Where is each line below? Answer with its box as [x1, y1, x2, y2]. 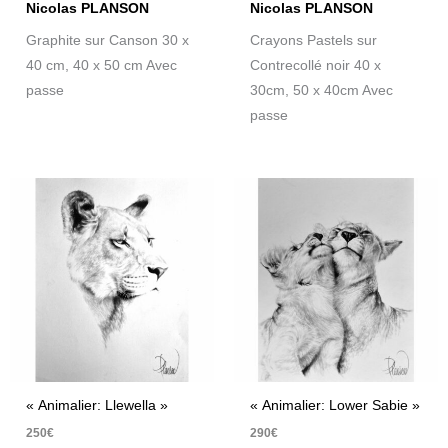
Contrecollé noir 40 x [250, 57, 382, 73]
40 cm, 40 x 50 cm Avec [26, 57, 178, 73]
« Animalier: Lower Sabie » [250, 398, 421, 414]
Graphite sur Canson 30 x [26, 32, 190, 48]
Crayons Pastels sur [250, 32, 378, 48]
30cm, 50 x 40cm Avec [250, 82, 394, 98]
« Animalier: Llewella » [26, 398, 169, 414]
